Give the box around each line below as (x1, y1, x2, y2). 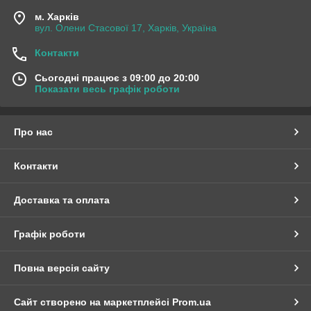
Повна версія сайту (14, 262, 110, 274)
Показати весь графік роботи (35, 83, 180, 94)
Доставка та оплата (14, 194, 110, 205)
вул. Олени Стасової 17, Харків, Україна (35, 22, 217, 33)
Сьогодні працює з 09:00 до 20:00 (35, 72, 199, 83)
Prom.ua (172, 296, 211, 308)
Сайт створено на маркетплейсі (14, 296, 172, 308)
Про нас (14, 126, 53, 137)
